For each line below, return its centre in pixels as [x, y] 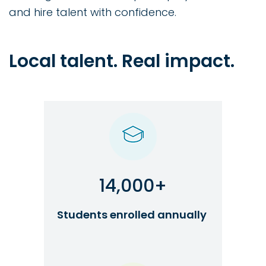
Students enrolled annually [133, 215]
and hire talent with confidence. [93, 12]
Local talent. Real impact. [122, 61]
